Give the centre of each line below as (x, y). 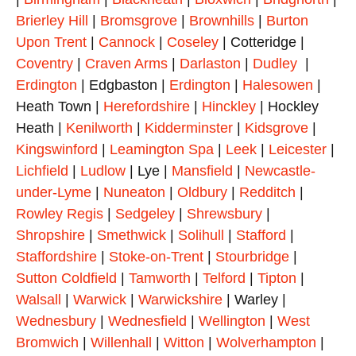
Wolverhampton (266, 343)
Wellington (232, 321)
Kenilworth (99, 128)
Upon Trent (51, 43)
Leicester (298, 150)
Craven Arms (126, 64)
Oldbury (202, 193)
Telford (224, 279)
